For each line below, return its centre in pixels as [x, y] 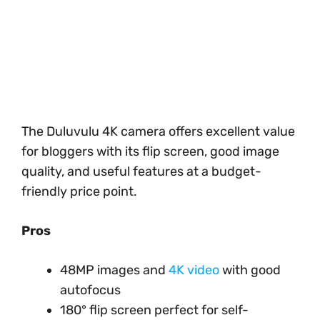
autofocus [90, 290]
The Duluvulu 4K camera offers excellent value [158, 132]
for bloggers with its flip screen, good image [150, 152]
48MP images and [114, 270]
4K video [194, 270]
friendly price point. [79, 192]
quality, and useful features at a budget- [141, 172]
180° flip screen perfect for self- [154, 310]
